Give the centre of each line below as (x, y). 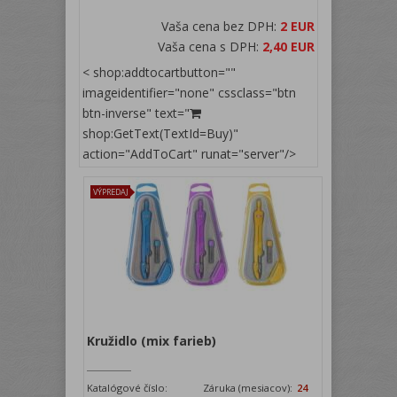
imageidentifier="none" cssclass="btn (189, 92)
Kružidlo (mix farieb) (152, 340)
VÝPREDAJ (111, 191)
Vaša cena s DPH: (210, 46)
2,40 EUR (288, 46)
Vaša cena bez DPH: (221, 26)
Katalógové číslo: (128, 387)
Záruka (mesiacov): (249, 387)
